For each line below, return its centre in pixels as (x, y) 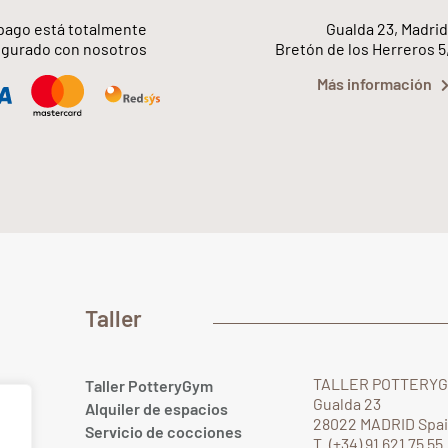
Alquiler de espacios (157, 409)
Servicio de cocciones (164, 432)
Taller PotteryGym (149, 386)
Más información (374, 84)
